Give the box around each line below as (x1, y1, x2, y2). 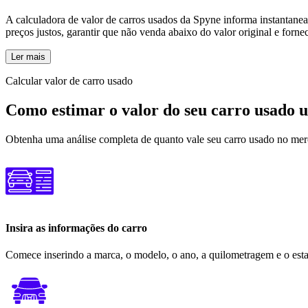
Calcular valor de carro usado (5, 74, 133, 87)
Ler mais (11, 51, 45, 62)
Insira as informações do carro (5, 221, 147, 234)
